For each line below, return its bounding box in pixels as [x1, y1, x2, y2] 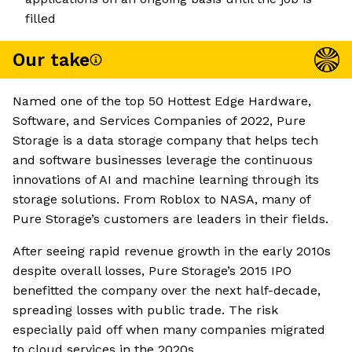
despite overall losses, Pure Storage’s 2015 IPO [13, 263, 291, 279]
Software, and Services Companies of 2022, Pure [13, 113, 306, 129]
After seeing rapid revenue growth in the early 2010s [13, 244, 331, 259]
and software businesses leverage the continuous [13, 152, 313, 168]
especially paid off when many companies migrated [13, 322, 325, 338]
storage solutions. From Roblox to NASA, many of [13, 192, 310, 207]
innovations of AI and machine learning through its [13, 172, 319, 188]
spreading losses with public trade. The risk [13, 302, 278, 318]
